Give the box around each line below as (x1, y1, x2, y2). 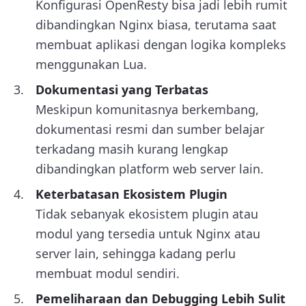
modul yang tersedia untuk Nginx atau (36, 225, 260, 242)
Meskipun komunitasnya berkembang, (36, 100, 259, 117)
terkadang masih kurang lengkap (36, 140, 228, 157)
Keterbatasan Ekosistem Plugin (36, 185, 227, 202)
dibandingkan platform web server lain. (36, 160, 264, 177)
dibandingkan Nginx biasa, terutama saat (36, 16, 277, 33)
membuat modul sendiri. (36, 264, 180, 281)
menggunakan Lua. (36, 55, 147, 72)
